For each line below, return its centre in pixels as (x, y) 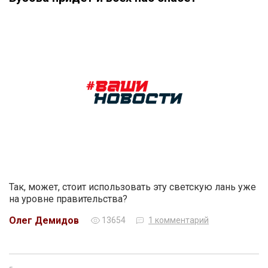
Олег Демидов (44, 220)
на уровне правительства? (68, 199)
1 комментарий (179, 220)
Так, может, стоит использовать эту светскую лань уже (133, 187)
